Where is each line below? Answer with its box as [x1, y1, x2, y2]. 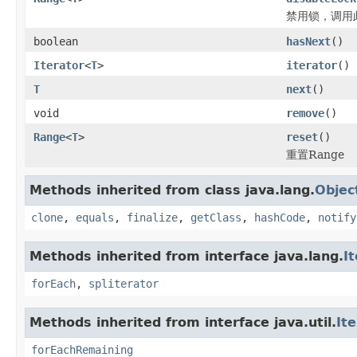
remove [286, 106, 324, 120]
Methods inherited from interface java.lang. [29, 248, 343, 264]
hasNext [286, 34, 331, 48]
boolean [33, 34, 78, 48]
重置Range [286, 147, 344, 161]
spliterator [88, 277, 159, 290]
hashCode [254, 210, 305, 224]
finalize [127, 210, 178, 224]
